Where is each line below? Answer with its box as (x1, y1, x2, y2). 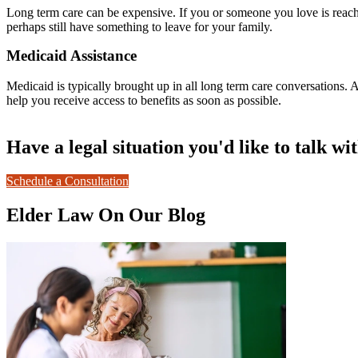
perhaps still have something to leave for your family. (6, 19, 272, 34)
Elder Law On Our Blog (6, 204, 205, 225)
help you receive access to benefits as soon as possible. (6, 93, 281, 108)
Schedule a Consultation (6, 174, 129, 189)
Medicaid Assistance (6, 46, 137, 64)
